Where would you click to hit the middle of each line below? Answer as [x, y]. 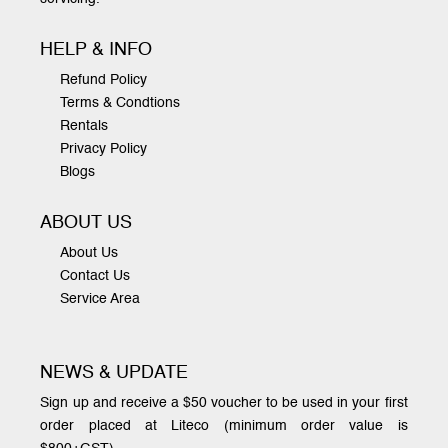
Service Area [100, 298]
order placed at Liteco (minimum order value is [224, 425]
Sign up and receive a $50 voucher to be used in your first [224, 402]
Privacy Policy [104, 148]
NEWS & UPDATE [114, 372]
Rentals [84, 125]
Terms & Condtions [120, 102]
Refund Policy [104, 79]
